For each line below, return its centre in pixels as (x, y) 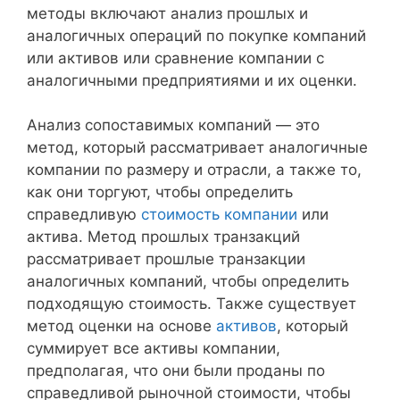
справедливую (84, 215)
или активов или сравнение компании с (175, 58)
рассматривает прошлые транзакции (166, 259)
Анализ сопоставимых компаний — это (173, 125)
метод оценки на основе (121, 326)
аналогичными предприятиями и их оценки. (192, 80)
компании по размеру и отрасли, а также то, (194, 170)
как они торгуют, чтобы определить (160, 192)
